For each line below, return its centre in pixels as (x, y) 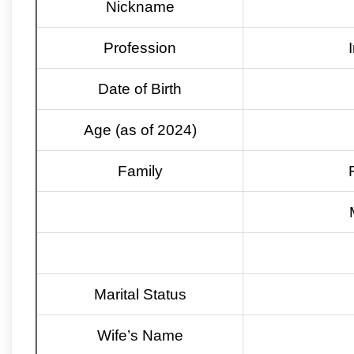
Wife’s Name (140, 336)
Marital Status (140, 295)
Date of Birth (140, 89)
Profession (140, 48)
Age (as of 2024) (140, 130)
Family (140, 171)
